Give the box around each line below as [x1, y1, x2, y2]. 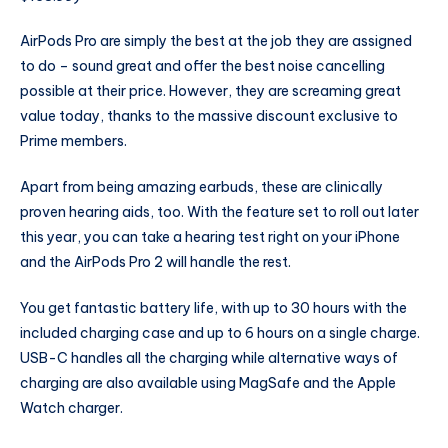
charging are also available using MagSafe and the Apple [20, 373, 396, 392]
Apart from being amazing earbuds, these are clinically [20, 178, 383, 197]
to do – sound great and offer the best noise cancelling [20, 57, 385, 76]
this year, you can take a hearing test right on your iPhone [20, 228, 400, 247]
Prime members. [20, 132, 127, 151]
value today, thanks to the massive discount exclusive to [20, 107, 398, 126]
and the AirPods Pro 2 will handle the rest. [20, 253, 291, 272]
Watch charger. [20, 398, 123, 417]
